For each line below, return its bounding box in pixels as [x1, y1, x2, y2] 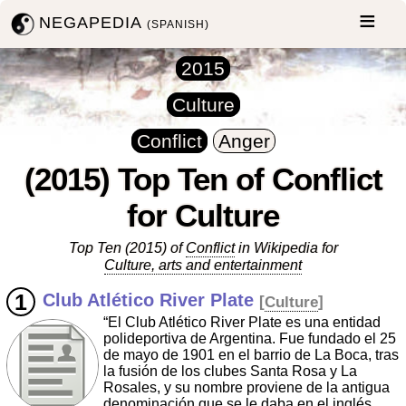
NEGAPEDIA [39, 13, 148, 32]
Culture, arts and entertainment [104, 257, 302, 274]
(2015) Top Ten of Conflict [24, 160, 382, 197]
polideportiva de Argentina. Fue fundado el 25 [103, 331, 396, 347]
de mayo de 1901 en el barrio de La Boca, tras [103, 347, 399, 363]
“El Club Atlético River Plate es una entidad [103, 314, 381, 331]
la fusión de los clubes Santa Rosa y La [103, 363, 357, 380]
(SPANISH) [147, 17, 210, 31]
